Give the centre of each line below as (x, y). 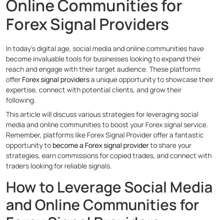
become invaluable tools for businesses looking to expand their (103, 59)
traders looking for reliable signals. (59, 166)
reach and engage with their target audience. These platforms (103, 69)
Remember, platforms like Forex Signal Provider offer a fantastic (105, 135)
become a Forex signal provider (101, 145)
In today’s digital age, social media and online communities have (105, 49)
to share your (170, 145)
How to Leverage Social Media (109, 187)
